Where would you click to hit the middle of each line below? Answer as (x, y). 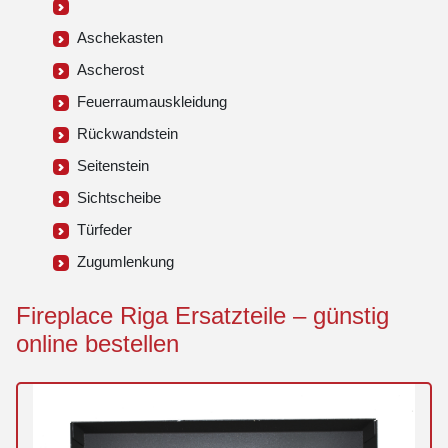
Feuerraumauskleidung (148, 102)
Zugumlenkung (121, 262)
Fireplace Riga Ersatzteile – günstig (202, 316)
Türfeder (100, 230)
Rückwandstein (123, 134)
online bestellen (97, 344)
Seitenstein (109, 166)
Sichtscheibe (115, 198)
